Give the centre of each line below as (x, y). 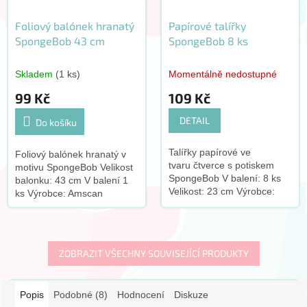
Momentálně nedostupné (222, 74)
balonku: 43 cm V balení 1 (71, 181)
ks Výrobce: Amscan (59, 194)
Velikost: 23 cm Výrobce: (221, 192)
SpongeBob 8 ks (208, 41)
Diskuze (191, 295)
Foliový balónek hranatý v (70, 155)
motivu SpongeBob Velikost (74, 168)
